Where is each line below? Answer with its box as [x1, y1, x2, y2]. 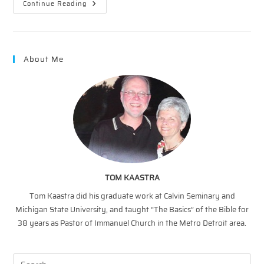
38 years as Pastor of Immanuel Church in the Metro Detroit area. [18, 217, 246, 229]
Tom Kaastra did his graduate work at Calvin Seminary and [29, 190, 235, 202]
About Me [24, 53, 64, 65]
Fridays [87, 14, 120, 27]
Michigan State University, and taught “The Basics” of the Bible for [15, 203, 249, 216]
